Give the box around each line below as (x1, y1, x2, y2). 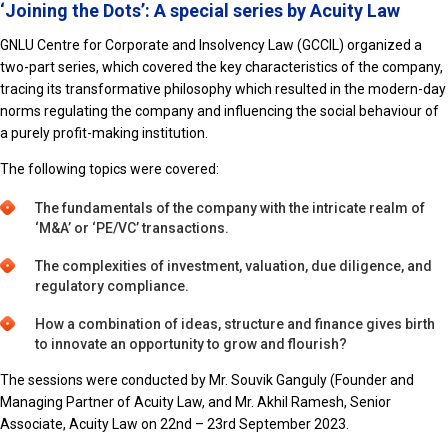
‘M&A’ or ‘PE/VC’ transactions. (35, 219, 229, 236)
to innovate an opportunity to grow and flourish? (35, 335, 347, 352)
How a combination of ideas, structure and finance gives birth (35, 315, 435, 332)
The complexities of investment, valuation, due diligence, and (35, 257, 432, 274)
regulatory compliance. (35, 277, 189, 294)
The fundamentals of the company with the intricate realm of (35, 199, 425, 216)
